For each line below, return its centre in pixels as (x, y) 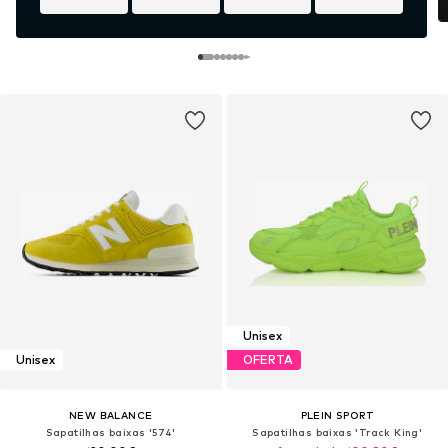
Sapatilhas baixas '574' (110, 431)
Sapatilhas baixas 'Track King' (337, 431)
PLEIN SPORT (337, 414)
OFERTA (267, 360)
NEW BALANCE (111, 414)
